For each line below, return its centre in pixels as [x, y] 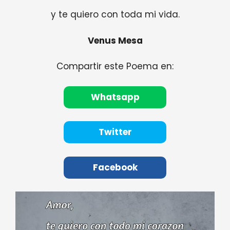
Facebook [115, 167]
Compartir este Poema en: [115, 66]
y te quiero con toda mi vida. [115, 15]
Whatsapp [115, 97]
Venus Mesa [115, 40]
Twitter [115, 132]
